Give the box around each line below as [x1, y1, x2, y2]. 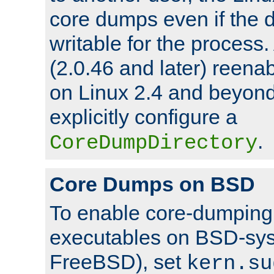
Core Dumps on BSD [50, 172, 255, 196]
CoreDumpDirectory [50, 131, 257, 155]
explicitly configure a [50, 105, 237, 128]
